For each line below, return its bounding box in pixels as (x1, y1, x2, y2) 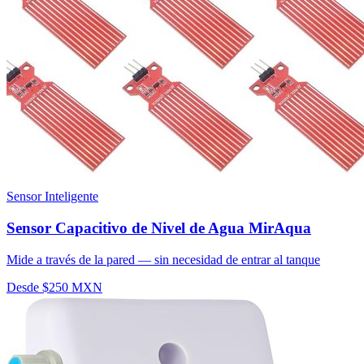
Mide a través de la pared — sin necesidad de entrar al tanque (6, 252, 320, 266)
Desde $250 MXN (6, 279, 102, 294)
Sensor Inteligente (6, 189, 98, 204)
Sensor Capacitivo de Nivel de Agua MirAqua (6, 219, 311, 237)
